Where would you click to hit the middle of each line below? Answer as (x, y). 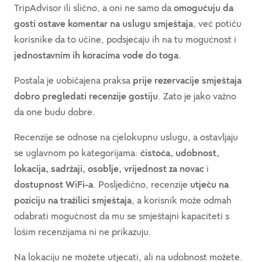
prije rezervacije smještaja (187, 80)
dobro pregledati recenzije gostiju (86, 96)
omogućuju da (204, 8)
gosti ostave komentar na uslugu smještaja (104, 24)
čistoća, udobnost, (180, 153)
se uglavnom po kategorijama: (77, 153)
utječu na (209, 185)
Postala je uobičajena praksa (73, 80)
